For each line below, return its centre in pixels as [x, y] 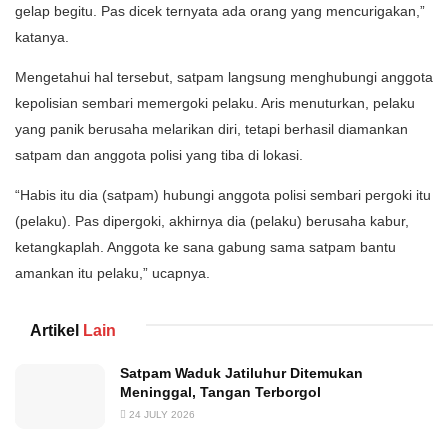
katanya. [42, 37]
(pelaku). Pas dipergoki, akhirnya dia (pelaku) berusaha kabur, [212, 221]
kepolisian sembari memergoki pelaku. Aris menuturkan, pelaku [215, 103]
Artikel [54, 331]
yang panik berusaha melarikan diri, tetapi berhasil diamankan [211, 129]
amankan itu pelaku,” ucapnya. [112, 273]
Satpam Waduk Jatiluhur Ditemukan [241, 373]
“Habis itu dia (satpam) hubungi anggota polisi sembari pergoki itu [223, 195]
